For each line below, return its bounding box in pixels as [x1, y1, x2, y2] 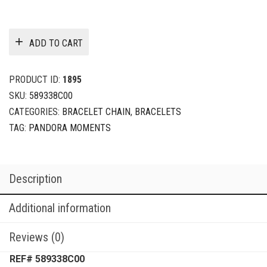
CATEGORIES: [9, 105, 62, 117]
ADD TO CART [29, 38, 83, 49]
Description [9, 171, 62, 186]
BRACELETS [135, 105, 181, 117]
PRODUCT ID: [9, 73, 63, 85]
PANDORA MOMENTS [29, 122, 111, 133]
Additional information [9, 200, 111, 215]
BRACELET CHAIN [62, 105, 131, 117]
